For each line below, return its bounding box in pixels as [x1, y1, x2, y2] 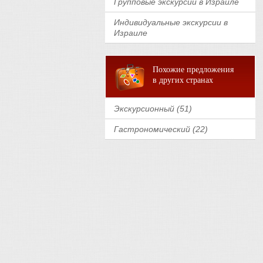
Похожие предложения [153, 65, 234, 74]
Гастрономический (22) [114, 124, 208, 134]
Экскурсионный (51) [114, 104, 192, 113]
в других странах [153, 76, 213, 85]
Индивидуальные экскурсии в [114, 18, 228, 27]
